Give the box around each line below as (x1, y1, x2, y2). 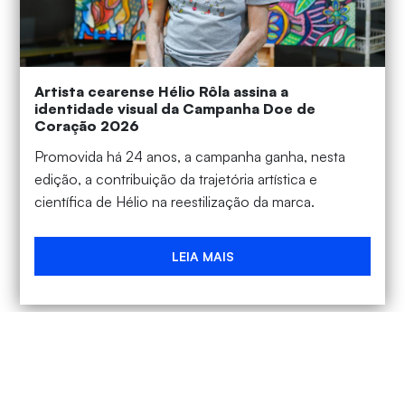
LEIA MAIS (171, 248, 234, 264)
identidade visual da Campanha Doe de (34, 99, 316, 118)
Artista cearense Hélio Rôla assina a (34, 81, 289, 100)
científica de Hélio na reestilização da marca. (34, 192, 316, 211)
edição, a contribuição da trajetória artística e (34, 169, 318, 188)
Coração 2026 (34, 116, 140, 135)
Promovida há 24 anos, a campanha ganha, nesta (34, 146, 346, 165)
